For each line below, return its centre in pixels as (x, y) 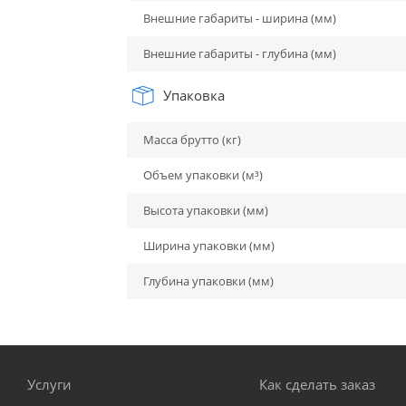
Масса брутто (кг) (192, 140)
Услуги (49, 385)
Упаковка (192, 96)
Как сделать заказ (317, 385)
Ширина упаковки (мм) (208, 246)
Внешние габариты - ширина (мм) (239, 19)
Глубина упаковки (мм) (208, 281)
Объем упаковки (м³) (203, 175)
